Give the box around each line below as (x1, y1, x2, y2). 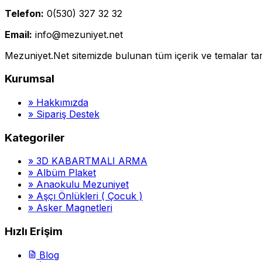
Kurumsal (5, 72, 54, 86)
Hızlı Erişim (5, 225, 63, 239)
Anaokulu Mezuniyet (36, 178, 129, 191)
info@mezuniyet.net (35, 28, 123, 40)
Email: (5, 28, 32, 40)
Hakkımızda (33, 96, 88, 108)
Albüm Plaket (36, 167, 96, 179)
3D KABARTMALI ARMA (36, 155, 147, 167)
